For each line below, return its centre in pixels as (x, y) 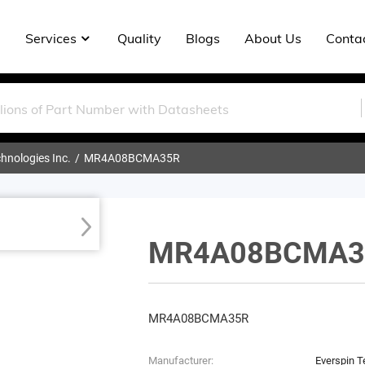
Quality (139, 38)
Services (51, 38)
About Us (273, 38)
